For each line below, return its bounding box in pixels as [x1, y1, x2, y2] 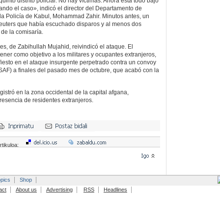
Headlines [103, 186, 127, 192]
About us [15, 186, 37, 192]
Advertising [46, 186, 73, 192]
